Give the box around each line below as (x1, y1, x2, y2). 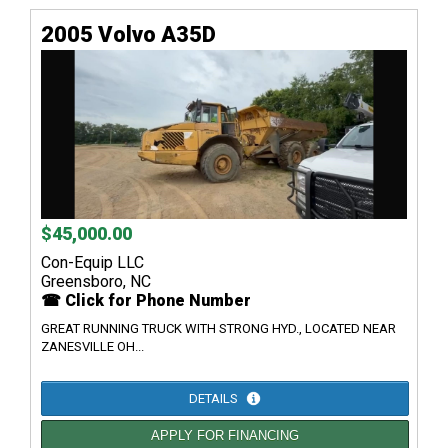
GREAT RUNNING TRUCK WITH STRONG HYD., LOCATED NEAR (41, 321, 396, 337)
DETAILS (189, 391, 241, 407)
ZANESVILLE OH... (41, 339, 144, 355)
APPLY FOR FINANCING (151, 428, 299, 444)
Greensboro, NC (41, 272, 151, 292)
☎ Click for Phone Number (41, 291, 251, 311)
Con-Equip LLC (41, 253, 144, 273)
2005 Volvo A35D (41, 22, 216, 48)
